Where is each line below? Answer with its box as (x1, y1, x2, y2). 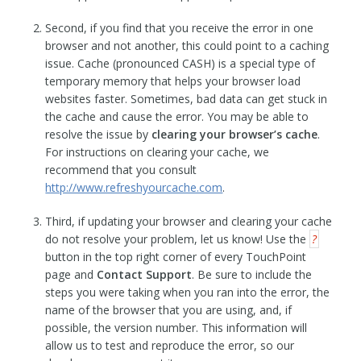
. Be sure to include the (192, 267, 313, 282)
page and (45, 267, 98, 282)
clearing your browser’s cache (151, 127, 318, 142)
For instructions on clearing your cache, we (45, 144, 270, 160)
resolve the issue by (45, 127, 152, 142)
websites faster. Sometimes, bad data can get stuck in (45, 91, 328, 106)
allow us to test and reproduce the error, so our (45, 338, 295, 353)
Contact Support (97, 267, 193, 282)
